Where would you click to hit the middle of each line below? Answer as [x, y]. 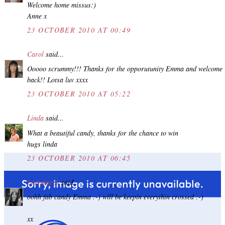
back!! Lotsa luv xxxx [58, 80]
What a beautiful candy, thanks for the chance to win [103, 133]
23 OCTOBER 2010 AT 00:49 [79, 30]
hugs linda [42, 144]
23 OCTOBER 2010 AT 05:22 [79, 94]
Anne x [37, 16]
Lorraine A [43, 182]
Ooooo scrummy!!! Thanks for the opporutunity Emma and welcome [125, 69]
